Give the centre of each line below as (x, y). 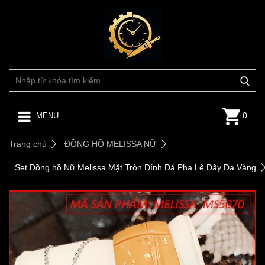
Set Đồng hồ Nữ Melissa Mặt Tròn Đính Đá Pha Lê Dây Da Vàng (135, 168)
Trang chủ (28, 144)
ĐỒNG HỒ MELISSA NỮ (111, 144)
